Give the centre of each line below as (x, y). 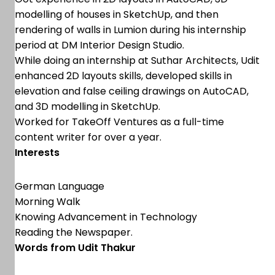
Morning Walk (48, 202)
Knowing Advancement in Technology (106, 217)
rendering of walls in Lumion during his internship (130, 30)
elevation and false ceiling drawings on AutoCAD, (132, 91)
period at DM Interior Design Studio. (99, 45)
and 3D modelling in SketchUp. (87, 107)
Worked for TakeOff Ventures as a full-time (119, 122)
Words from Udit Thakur (75, 248)
